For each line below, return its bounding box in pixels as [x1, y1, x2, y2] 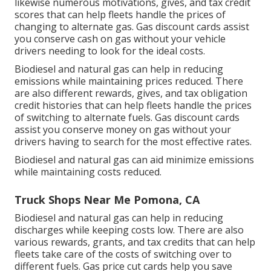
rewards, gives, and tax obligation [95, 86, 247, 100]
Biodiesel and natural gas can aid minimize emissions [15, 152, 254, 166]
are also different [15, 86, 95, 100]
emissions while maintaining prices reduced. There [15, 74, 243, 88]
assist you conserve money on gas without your [15, 122, 231, 136]
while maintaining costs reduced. [15, 165, 162, 178]
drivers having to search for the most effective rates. [15, 134, 252, 148]
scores [15, 7, 44, 21]
